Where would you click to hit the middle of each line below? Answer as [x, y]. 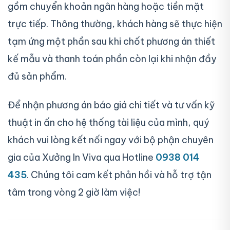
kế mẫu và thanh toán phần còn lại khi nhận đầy [112, 59]
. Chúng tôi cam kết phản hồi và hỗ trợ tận [119, 175]
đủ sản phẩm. [37, 76]
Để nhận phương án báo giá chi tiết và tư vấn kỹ [111, 105]
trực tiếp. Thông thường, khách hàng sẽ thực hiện [115, 24]
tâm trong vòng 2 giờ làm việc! [74, 192]
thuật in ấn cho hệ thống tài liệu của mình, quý [109, 122]
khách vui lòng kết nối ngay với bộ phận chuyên [111, 140]
